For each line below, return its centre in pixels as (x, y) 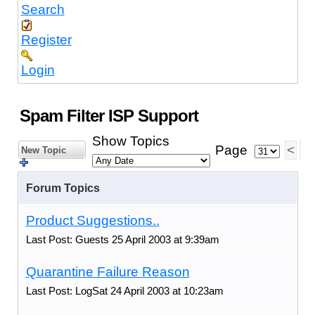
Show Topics (131, 141)
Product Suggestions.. (92, 220)
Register (46, 39)
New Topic (42, 150)
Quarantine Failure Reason (108, 271)
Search (43, 9)
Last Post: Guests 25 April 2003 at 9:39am (122, 239)
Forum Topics (63, 188)
